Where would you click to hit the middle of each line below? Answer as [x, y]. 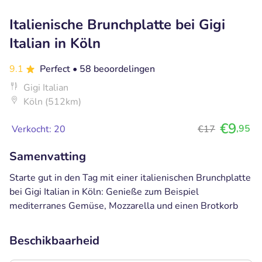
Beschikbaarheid [54, 240]
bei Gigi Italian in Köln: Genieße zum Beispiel [104, 192]
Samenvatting [48, 156]
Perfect [56, 69]
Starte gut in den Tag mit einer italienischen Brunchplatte [130, 177]
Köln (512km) [52, 101]
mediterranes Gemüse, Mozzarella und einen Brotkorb [124, 206]
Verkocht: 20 [39, 129]
